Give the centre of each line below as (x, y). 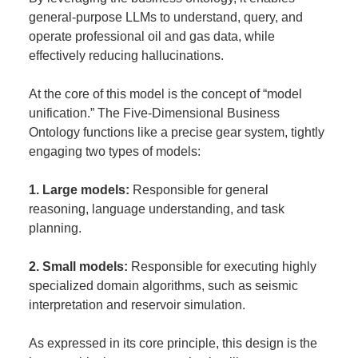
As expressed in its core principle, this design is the (173, 343)
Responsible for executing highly (222, 267)
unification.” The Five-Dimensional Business (154, 113)
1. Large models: (79, 190)
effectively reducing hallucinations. (126, 56)
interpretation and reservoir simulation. (137, 305)
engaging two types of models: (114, 151)
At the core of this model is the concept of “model (165, 94)
